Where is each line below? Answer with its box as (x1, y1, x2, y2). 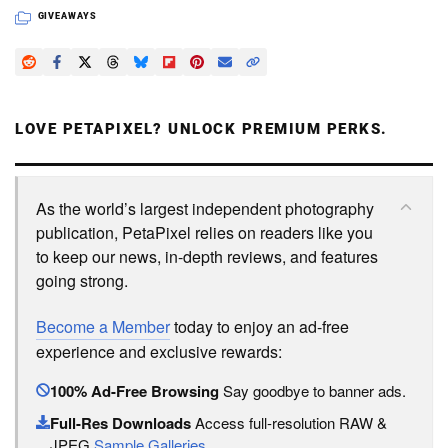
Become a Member (36, 315, 170, 339)
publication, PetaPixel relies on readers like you (36, 221, 373, 245)
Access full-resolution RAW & (191, 412, 387, 434)
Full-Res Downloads (50, 412, 191, 435)
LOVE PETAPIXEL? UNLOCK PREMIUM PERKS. (15, 120, 388, 139)
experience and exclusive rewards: (36, 340, 282, 364)
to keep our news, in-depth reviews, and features (36, 245, 378, 269)
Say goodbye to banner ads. (219, 380, 406, 402)
